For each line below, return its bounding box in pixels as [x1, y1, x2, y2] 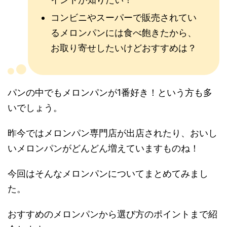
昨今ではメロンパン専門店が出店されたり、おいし [8, 128, 217, 139]
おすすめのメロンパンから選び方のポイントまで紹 [8, 209, 217, 220]
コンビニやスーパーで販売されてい [51, 12, 197, 23]
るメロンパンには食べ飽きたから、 [51, 27, 197, 39]
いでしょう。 [8, 102, 62, 113]
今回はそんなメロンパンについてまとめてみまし [8, 168, 208, 179]
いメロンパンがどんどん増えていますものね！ [8, 143, 199, 154]
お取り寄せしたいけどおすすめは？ [51, 43, 197, 54]
